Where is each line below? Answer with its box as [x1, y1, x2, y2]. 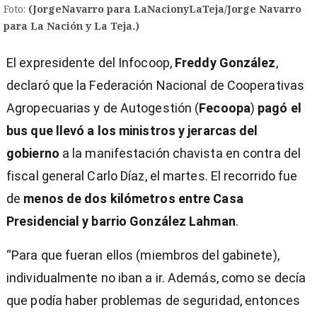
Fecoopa [199, 100, 250, 116]
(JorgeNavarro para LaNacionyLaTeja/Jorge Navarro [28, 2, 301, 16]
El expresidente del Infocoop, [6, 55, 175, 71]
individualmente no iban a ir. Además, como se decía [6, 270, 306, 286]
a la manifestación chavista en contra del [59, 146, 301, 161]
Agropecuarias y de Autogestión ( [6, 100, 200, 116]
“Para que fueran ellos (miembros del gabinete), [6, 248, 279, 263]
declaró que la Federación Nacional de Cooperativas [6, 78, 305, 93]
